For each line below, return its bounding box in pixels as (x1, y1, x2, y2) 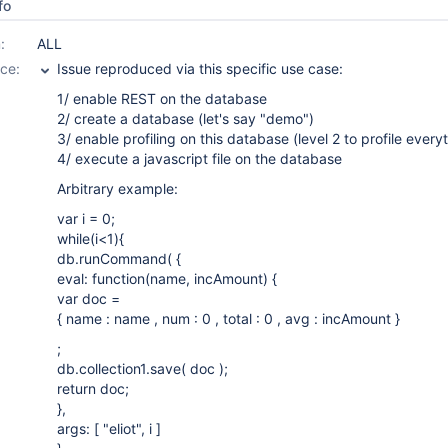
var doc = (57, 290, 120, 307)
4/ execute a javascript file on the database (57, 150, 342, 167)
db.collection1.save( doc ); (57, 360, 228, 377)
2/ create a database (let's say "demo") (57, 110, 314, 127)
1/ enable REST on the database (57, 90, 267, 107)
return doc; (57, 380, 129, 397)
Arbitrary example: (57, 180, 178, 197)
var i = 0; (57, 210, 115, 227)
